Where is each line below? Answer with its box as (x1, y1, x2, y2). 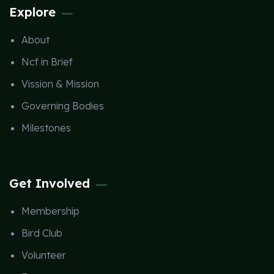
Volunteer (21, 249, 66, 261)
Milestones (21, 122, 71, 134)
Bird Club (21, 227, 62, 239)
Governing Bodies (21, 100, 104, 112)
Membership (21, 205, 80, 217)
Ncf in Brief (21, 56, 73, 68)
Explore (9, 4, 56, 20)
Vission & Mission (21, 78, 99, 90)
